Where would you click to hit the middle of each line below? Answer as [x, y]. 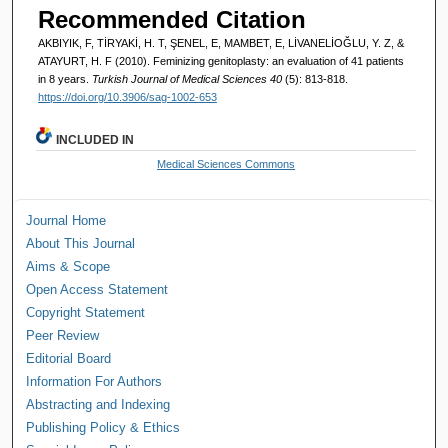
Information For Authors [94, 381]
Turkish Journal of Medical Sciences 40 [188, 78]
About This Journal [81, 243]
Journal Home [66, 220]
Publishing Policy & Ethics [103, 427]
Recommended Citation [171, 19]
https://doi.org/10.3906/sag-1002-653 [127, 96]
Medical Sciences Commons [226, 163]
